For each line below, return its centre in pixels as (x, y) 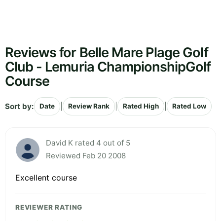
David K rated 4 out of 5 (88, 143)
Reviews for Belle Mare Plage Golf (107, 53)
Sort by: (19, 106)
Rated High (141, 106)
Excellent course (46, 178)
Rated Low (189, 106)
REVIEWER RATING (49, 207)
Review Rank (89, 106)
